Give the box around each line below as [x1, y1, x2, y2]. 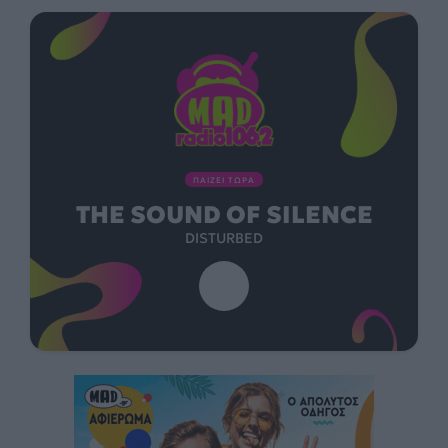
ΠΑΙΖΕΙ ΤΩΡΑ [193, 175, 255, 186]
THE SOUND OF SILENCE [75, 200, 373, 231]
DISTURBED [185, 229, 263, 248]
